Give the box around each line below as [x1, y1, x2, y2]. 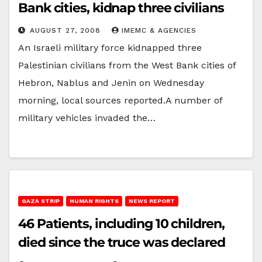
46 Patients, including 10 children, [18, 215, 225, 232]
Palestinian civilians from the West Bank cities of [18, 59, 236, 71]
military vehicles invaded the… [18, 112, 156, 123]
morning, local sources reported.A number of [18, 94, 222, 106]
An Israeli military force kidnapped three [18, 42, 202, 53]
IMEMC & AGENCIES [122, 26, 196, 35]
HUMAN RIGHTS [70, 197, 119, 204]
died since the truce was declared [18, 234, 225, 250]
